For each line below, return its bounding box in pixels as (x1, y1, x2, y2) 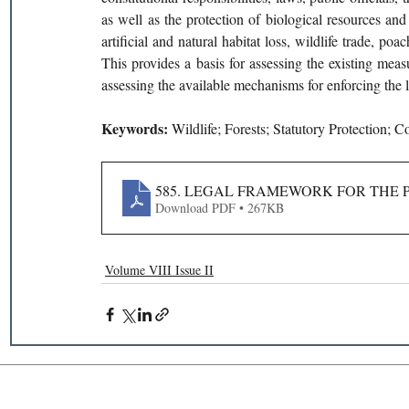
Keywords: (101, 118, 172, 139)
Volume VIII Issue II (105, 261, 214, 278)
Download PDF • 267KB (155, 198, 284, 216)
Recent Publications (99, 386, 242, 404)
